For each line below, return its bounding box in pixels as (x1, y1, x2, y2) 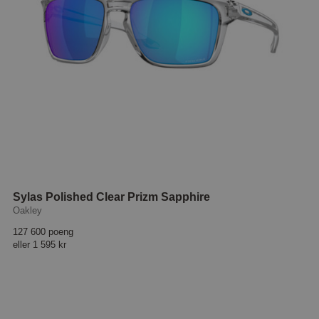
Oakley (13, 205, 43, 216)
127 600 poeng (13, 226, 74, 238)
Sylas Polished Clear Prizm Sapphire (13, 191, 211, 204)
